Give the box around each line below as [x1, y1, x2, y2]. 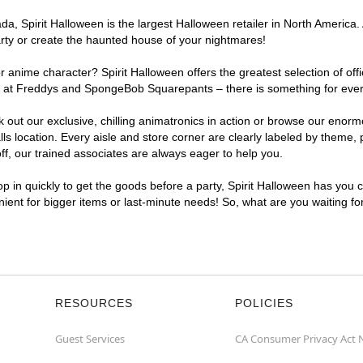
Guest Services [55, 331, 125, 346]
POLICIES [235, 297, 293, 310]
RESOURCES [55, 297, 133, 310]
